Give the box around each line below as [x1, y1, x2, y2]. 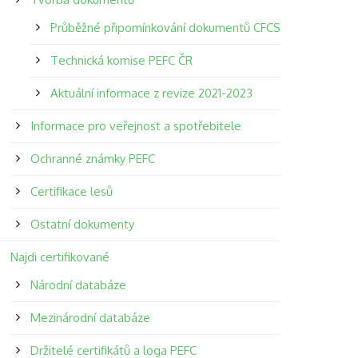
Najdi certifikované [10, 249, 109, 265]
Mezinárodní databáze [30, 310, 150, 325]
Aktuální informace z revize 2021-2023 [50, 86, 253, 101]
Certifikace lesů [30, 184, 113, 199]
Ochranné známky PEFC [30, 151, 155, 166]
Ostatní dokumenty [30, 217, 134, 232]
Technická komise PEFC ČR [50, 53, 193, 68]
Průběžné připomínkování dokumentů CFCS [50, 20, 280, 35]
